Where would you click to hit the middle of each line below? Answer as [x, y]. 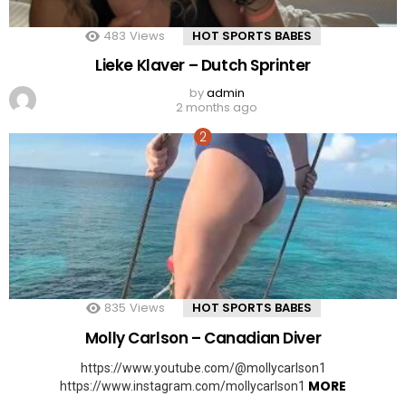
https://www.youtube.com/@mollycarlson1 [203, 367]
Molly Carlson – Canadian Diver [203, 338]
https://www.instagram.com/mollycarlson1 [184, 386]
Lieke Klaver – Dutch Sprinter [203, 66]
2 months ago [217, 108]
